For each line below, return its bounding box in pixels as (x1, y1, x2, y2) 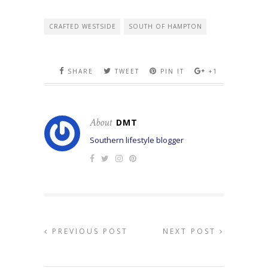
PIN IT (160, 67, 184, 76)
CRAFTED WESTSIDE (49, 22, 116, 31)
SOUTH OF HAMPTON (129, 22, 202, 31)
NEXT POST (163, 226, 220, 237)
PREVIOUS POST (48, 226, 128, 237)
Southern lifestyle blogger (90, 135, 184, 146)
